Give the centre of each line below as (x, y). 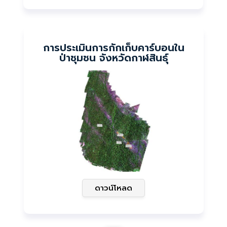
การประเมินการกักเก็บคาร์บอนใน (113, 48)
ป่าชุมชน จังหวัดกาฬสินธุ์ (113, 58)
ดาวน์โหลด (113, 188)
